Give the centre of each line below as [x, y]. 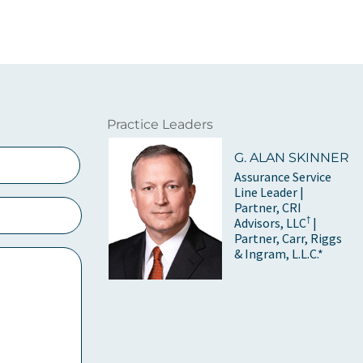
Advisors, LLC [271, 223]
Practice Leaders [160, 124]
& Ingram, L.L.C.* [279, 254]
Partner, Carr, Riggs [288, 239]
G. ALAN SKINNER [292, 157]
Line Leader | [269, 192]
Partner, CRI [268, 208]
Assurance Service [283, 177]
